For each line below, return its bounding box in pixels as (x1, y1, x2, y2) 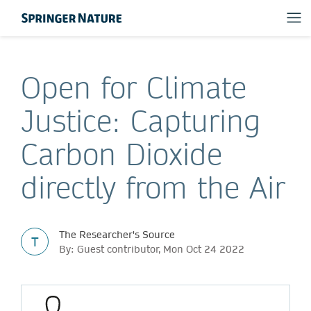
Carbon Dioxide (21, 135, 222, 173)
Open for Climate (21, 69, 246, 106)
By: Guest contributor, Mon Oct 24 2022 (59, 242, 244, 255)
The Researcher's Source (59, 228, 175, 241)
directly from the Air (21, 169, 285, 206)
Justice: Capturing (21, 102, 261, 140)
